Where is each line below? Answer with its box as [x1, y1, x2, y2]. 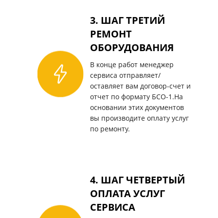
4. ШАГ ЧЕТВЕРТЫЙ [90, 173, 185, 187]
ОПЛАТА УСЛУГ [90, 187, 165, 200]
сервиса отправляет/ [90, 71, 161, 80]
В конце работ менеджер [90, 60, 174, 70]
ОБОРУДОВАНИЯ [90, 41, 174, 54]
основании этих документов [90, 103, 184, 112]
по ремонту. [90, 124, 130, 134]
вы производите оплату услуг [90, 113, 189, 123]
